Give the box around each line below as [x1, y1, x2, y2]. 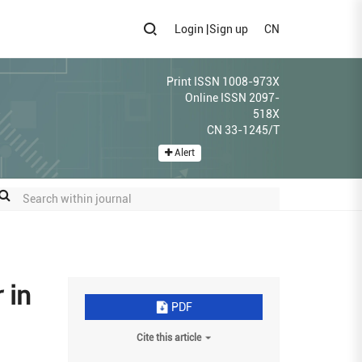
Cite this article [136, 332, 201, 343]
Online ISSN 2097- [185, 91, 280, 104]
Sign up [209, 23, 248, 36]
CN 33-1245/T [207, 124, 280, 137]
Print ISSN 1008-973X [166, 75, 280, 88]
